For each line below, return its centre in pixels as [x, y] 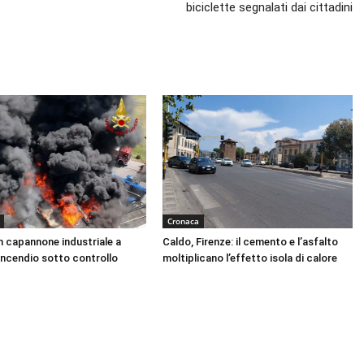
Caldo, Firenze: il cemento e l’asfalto [250, 241]
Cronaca [183, 221]
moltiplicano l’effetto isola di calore [249, 258]
